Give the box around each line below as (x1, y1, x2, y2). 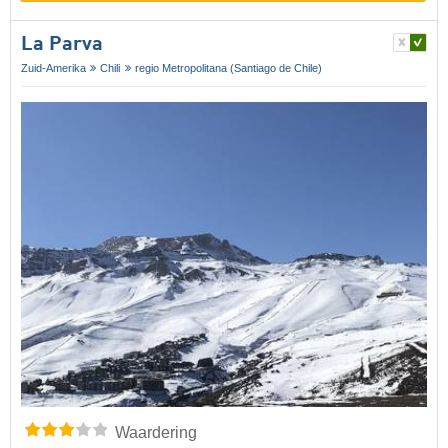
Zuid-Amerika (21, 61, 86, 74)
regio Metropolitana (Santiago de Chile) (134, 61, 322, 74)
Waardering (115, 423, 197, 441)
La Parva (21, 34, 103, 55)
